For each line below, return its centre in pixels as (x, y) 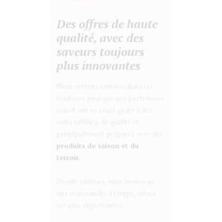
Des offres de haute (107, 24)
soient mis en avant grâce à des (104, 110)
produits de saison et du (98, 146)
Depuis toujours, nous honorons (106, 181)
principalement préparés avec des (110, 134)
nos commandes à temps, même (106, 193)
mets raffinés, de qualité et (98, 122)
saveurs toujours (100, 51)
